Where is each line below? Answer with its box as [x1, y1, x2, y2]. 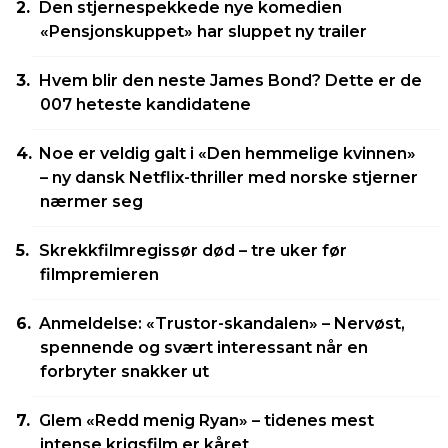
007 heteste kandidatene [40, 95, 251, 115]
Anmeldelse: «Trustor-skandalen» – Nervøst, [39, 314, 406, 334]
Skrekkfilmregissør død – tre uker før [39, 241, 348, 261]
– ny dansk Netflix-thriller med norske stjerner [40, 168, 418, 188]
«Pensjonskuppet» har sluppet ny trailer [40, 22, 367, 42]
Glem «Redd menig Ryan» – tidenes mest [39, 411, 375, 431]
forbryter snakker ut [40, 362, 209, 382]
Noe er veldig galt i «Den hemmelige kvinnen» [39, 144, 417, 164]
